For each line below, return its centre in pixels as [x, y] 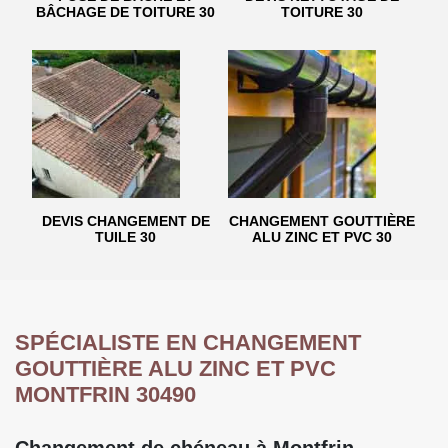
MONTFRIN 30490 [105, 394]
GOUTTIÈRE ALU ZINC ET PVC [175, 368]
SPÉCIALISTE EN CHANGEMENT [188, 342]
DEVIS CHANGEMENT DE [125, 221]
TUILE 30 [126, 237]
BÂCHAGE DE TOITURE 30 [126, 12]
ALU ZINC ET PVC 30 [322, 237]
